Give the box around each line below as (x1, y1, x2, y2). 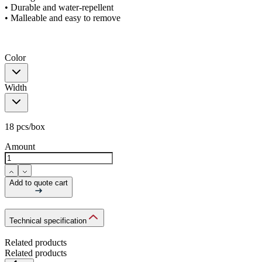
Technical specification (9, 216, 87, 225)
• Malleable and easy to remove (5, 13, 120, 23)
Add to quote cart (9, 178, 68, 187)
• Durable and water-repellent (5, 2, 113, 12)
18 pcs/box (5, 122, 45, 132)
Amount (5, 142, 35, 151)
